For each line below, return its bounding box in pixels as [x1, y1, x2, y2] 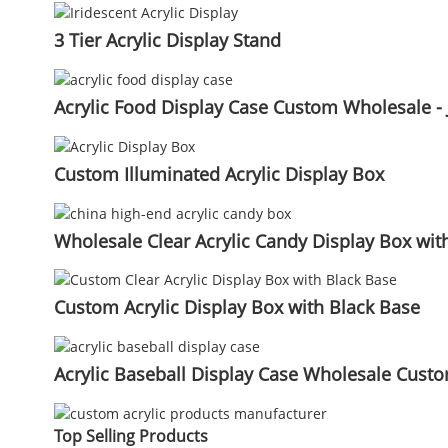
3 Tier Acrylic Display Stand [53, 28, 281, 53]
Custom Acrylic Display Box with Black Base [53, 295, 420, 320]
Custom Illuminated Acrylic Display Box [53, 161, 384, 186]
